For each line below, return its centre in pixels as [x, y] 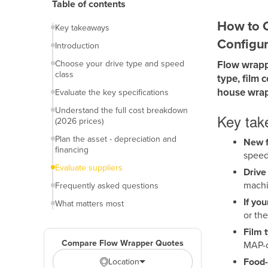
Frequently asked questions [107, 186]
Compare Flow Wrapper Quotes [123, 243]
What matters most [89, 204]
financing [72, 150]
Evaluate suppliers [89, 168]
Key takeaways [82, 28]
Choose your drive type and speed [120, 64]
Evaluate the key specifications [112, 92]
